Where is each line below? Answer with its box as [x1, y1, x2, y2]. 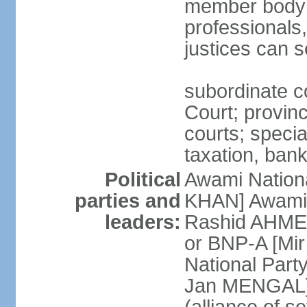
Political [104, 169, 181, 191]
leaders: [104, 211, 181, 233]
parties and [74, 190, 181, 212]
